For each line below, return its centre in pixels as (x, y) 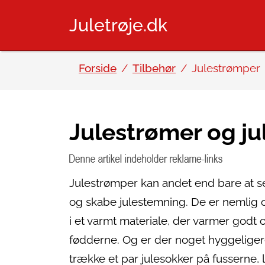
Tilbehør (154, 68)
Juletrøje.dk (118, 25)
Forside (98, 68)
